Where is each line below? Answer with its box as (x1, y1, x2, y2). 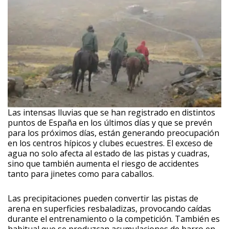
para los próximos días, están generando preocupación (8, 127, 219, 139)
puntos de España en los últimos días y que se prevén (8, 117, 212, 128)
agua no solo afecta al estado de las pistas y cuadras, (8, 147, 210, 159)
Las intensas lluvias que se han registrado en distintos (8, 106, 215, 118)
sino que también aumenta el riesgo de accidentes (8, 157, 199, 169)
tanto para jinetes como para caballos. (8, 168, 154, 179)
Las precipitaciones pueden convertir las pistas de (8, 192, 198, 204)
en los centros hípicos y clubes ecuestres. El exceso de (8, 137, 213, 149)
